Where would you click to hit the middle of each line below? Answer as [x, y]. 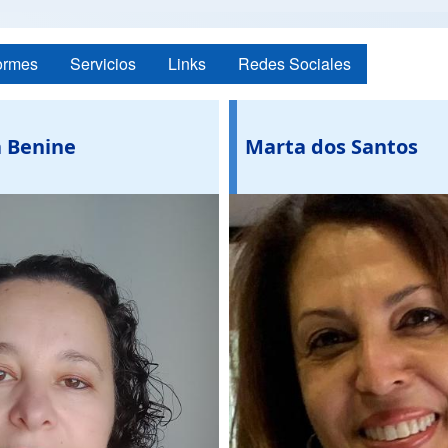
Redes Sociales [294, 64]
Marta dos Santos [331, 146]
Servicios [103, 64]
